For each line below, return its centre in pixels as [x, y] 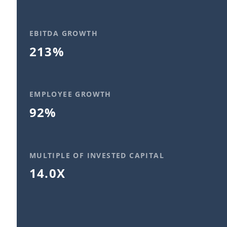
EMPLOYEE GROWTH [70, 94]
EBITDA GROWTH [63, 33]
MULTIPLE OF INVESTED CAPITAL [97, 155]
